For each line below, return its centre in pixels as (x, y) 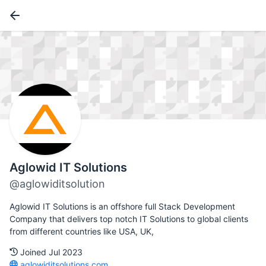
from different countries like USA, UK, (82, 232)
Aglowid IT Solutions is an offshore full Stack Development (122, 207)
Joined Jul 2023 (50, 252)
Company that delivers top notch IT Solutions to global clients (129, 219)
